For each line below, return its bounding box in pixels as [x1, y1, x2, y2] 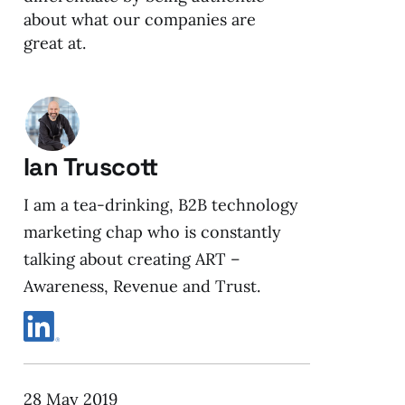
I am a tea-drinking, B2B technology [23, 194, 298, 216]
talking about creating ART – [23, 249, 240, 270]
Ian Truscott [23, 151, 158, 184]
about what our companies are [23, 9, 256, 31]
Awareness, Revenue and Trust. [23, 276, 260, 297]
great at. [23, 33, 86, 54]
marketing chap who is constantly [23, 221, 281, 243]
